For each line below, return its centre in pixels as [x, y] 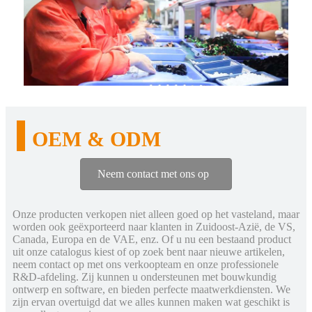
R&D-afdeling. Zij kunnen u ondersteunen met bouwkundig [145, 276]
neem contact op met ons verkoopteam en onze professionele [146, 264]
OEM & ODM [96, 139]
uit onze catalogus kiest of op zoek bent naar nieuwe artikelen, [149, 251]
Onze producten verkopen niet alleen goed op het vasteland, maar [156, 214]
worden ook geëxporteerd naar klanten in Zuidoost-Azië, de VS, [154, 226]
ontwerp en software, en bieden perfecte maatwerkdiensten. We [151, 289]
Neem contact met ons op [153, 174]
